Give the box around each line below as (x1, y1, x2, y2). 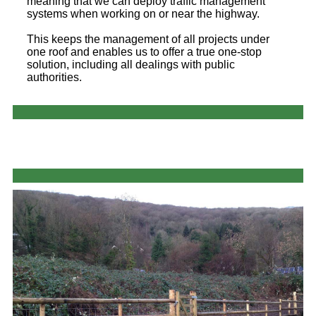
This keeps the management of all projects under (27, 33, 269, 46)
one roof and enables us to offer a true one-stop (27, 46, 262, 59)
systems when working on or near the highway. (27, 8, 260, 20)
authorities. (27, 71, 82, 84)
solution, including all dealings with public (27, 59, 235, 71)
